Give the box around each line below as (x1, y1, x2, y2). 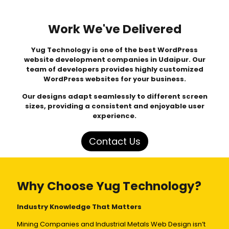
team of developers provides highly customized (26, 64, 203, 75)
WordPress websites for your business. (43, 74, 186, 84)
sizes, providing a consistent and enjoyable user (25, 101, 204, 111)
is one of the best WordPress (90, 45, 198, 55)
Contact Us (88, 135, 141, 148)
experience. (93, 111, 136, 121)
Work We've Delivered (48, 21, 181, 38)
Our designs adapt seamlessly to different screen (21, 91, 208, 102)
